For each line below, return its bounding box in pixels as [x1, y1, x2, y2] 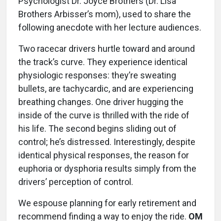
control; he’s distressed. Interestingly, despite [18, 137, 195, 147]
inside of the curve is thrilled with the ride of [18, 110, 189, 121]
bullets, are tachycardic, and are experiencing [18, 83, 193, 94]
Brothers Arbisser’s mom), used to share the [18, 9, 191, 20]
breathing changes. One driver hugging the [18, 97, 184, 108]
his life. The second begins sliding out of [18, 123, 177, 134]
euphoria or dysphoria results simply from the [18, 163, 196, 174]
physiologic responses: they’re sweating [18, 70, 176, 81]
